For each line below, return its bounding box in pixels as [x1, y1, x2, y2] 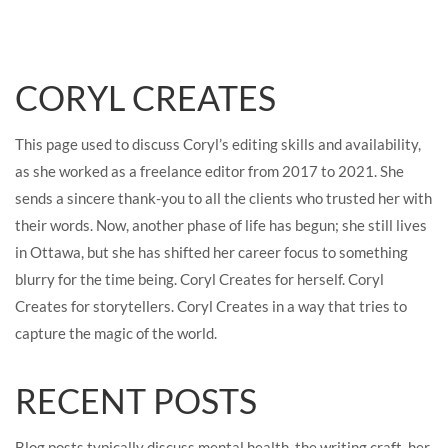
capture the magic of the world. [15, 324, 220, 342]
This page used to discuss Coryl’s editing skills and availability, [15, 135, 421, 153]
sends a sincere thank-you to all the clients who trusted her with [15, 189, 432, 207]
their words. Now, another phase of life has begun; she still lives [15, 216, 427, 234]
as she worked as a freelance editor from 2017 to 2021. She [15, 162, 404, 180]
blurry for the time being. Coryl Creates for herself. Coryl [15, 270, 384, 288]
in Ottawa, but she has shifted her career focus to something [15, 243, 408, 261]
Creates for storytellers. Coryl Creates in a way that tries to [15, 297, 407, 315]
